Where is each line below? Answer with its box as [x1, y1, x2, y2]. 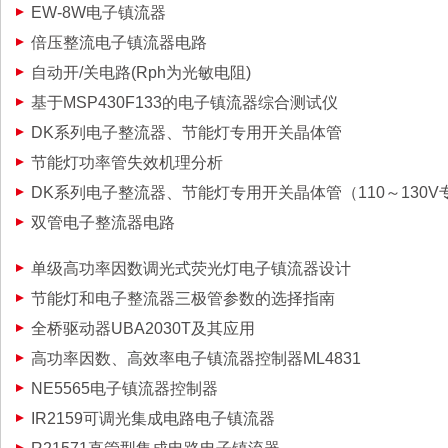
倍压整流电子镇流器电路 [31, 34, 207, 51]
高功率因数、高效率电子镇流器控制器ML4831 [31, 350, 361, 367]
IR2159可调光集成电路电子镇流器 [31, 410, 275, 427]
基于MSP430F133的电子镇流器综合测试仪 [31, 94, 338, 111]
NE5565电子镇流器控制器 [31, 380, 218, 397]
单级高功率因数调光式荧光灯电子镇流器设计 [31, 260, 351, 277]
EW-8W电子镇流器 [31, 4, 166, 21]
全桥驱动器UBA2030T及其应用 [31, 320, 255, 337]
